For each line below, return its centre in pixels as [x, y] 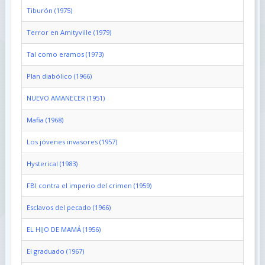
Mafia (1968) [45, 119]
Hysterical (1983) [52, 163]
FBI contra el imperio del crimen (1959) [89, 185]
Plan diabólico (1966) [59, 76]
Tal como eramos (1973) [65, 54]
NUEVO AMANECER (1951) [65, 98]
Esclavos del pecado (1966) [68, 207]
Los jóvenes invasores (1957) [72, 141]
